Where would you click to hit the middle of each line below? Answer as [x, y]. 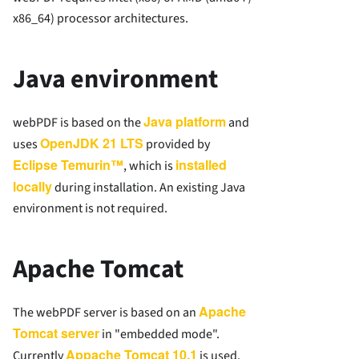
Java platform [185, 122]
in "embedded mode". [159, 335]
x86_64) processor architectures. [101, 19]
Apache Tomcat [98, 270]
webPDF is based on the [78, 123]
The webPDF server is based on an [106, 313]
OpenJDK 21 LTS [92, 143]
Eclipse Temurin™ [68, 165]
